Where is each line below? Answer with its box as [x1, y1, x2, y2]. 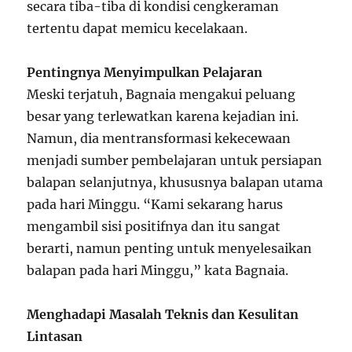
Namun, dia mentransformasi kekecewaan [27, 130, 291, 147]
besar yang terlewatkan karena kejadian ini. [27, 108, 299, 125]
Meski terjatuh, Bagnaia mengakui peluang [27, 86, 296, 103]
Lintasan [27, 328, 83, 345]
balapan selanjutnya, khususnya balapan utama [27, 174, 324, 191]
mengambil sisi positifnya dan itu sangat [27, 218, 281, 235]
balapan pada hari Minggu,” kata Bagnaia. [27, 262, 289, 279]
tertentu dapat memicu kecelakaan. [27, 20, 248, 37]
